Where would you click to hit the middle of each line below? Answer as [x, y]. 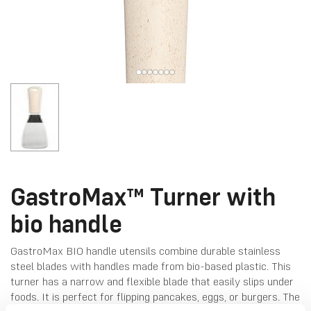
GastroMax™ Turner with [143, 196]
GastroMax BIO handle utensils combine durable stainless [145, 251]
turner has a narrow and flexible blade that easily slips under [152, 281]
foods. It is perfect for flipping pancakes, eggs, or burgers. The [155, 296]
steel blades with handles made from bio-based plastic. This [151, 266]
